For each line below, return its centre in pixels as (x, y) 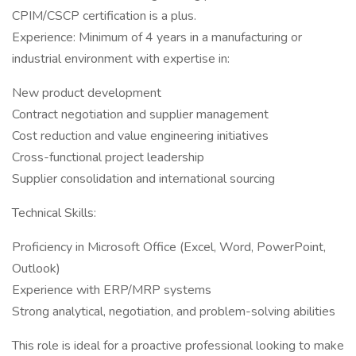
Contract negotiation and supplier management (140, 114)
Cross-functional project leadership (108, 157)
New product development (87, 93)
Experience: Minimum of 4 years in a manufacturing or (157, 37)
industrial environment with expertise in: (121, 59)
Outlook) (36, 269)
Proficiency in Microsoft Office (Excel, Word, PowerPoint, (169, 247)
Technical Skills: (54, 213)
